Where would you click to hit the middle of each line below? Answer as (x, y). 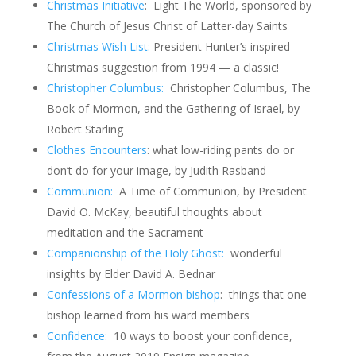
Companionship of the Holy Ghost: (137, 253)
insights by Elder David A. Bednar (131, 274)
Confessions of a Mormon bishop (133, 294)
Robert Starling (85, 129)
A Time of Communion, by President (209, 191)
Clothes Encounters (97, 150)
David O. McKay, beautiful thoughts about (154, 212)
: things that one (263, 294)
